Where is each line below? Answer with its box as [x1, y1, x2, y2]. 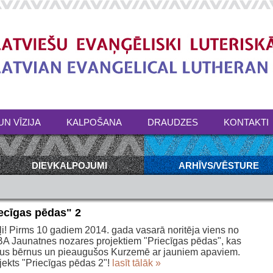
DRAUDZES [147, 117, 198, 127]
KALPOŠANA [66, 117, 122, 127]
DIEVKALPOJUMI [31, 160, 107, 171]
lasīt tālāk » [112, 258, 161, 268]
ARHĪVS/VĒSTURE [178, 160, 259, 171]
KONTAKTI [224, 117, 269, 127]
